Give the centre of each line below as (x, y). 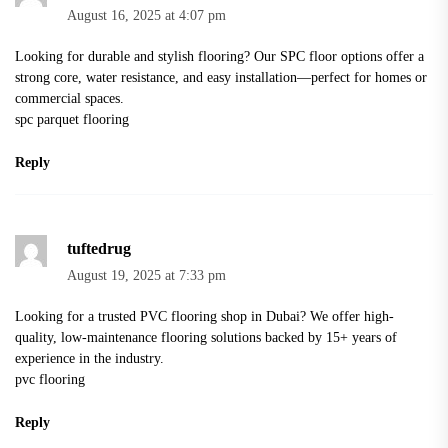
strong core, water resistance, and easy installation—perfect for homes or (221, 77)
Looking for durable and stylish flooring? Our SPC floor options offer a (219, 56)
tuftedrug (99, 249)
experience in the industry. (89, 358)
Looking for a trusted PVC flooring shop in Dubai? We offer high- (204, 316)
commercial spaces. (69, 98)
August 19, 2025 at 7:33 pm (146, 276)
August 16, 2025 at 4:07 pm (146, 16)
